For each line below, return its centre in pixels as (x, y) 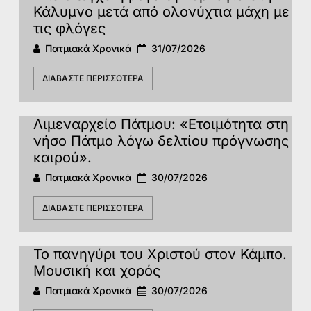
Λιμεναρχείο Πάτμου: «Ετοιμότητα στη (161, 125)
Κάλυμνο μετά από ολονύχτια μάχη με (161, 11)
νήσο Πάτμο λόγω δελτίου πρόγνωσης (161, 141)
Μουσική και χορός (97, 270)
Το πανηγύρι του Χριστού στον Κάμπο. (160, 254)
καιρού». (62, 158)
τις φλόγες (69, 28)
